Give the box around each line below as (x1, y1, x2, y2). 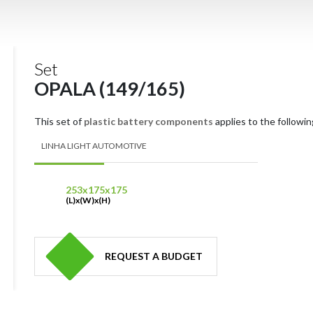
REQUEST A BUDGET (105, 250, 203, 262)
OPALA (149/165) (34, 77, 185, 100)
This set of (34, 115, 84, 127)
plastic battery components (84, 115, 213, 127)
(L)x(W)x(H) (66, 195, 110, 205)
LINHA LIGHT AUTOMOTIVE (41, 140, 147, 151)
